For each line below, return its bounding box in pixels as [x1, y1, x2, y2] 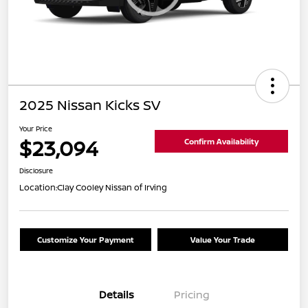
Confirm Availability [184, 136, 258, 147]
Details [98, 287, 134, 302]
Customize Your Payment [36, 234, 134, 245]
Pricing [174, 287, 210, 302]
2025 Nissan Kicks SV [19, 95, 160, 114]
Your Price [19, 123, 52, 133]
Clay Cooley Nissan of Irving [57, 181, 167, 193]
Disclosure [19, 165, 53, 175]
